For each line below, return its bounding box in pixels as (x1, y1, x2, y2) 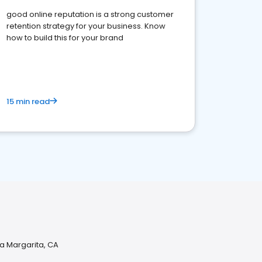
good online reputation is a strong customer (6, 9, 174, 20)
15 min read (6, 96, 50, 107)
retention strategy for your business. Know (6, 20, 166, 32)
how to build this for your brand (6, 32, 123, 43)
